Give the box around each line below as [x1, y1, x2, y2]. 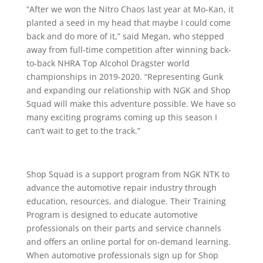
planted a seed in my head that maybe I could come [26, 17, 231, 29]
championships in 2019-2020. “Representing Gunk [26, 71, 223, 83]
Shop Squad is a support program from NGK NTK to [26, 168, 230, 180]
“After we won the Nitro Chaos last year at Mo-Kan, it [26, 4, 234, 15]
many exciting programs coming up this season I [26, 112, 217, 123]
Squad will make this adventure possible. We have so [26, 98, 235, 110]
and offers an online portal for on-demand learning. [26, 236, 231, 248]
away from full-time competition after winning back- [26, 44, 231, 56]
